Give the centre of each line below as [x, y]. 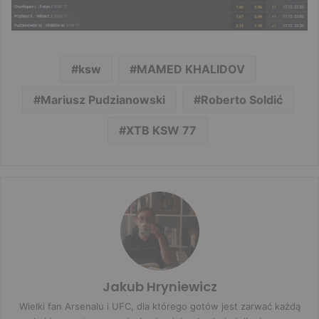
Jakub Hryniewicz [159, 286]
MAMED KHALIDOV [190, 69]
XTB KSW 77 [161, 130]
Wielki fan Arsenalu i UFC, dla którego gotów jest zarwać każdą [159, 306]
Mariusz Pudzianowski [103, 99]
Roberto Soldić [241, 99]
